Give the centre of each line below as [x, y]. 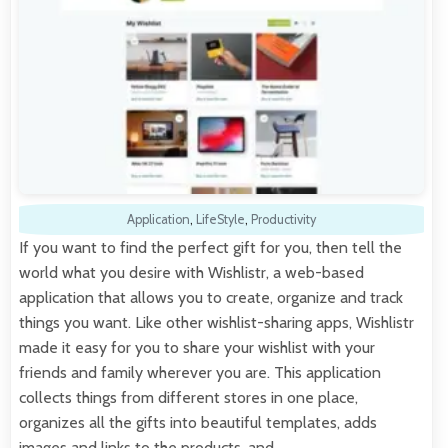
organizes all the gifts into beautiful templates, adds [198, 423]
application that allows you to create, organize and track [211, 298]
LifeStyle [220, 220]
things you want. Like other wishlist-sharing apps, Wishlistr [216, 323]
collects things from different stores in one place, [188, 398]
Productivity [283, 220]
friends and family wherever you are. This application [200, 373]
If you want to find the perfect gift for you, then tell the [210, 248]
